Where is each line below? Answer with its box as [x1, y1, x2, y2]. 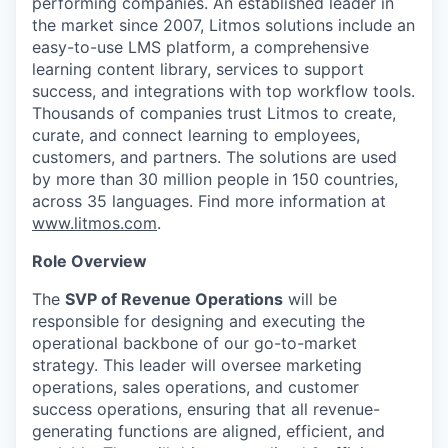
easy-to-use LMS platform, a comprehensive [32, 37, 369, 57]
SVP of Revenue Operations [65, 289, 283, 309]
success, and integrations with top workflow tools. [32, 81, 415, 101]
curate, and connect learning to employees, [32, 125, 360, 145]
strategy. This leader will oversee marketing [32, 355, 362, 375]
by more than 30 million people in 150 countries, [32, 169, 398, 189]
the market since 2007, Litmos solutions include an [32, 15, 415, 35]
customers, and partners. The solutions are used [32, 147, 397, 167]
